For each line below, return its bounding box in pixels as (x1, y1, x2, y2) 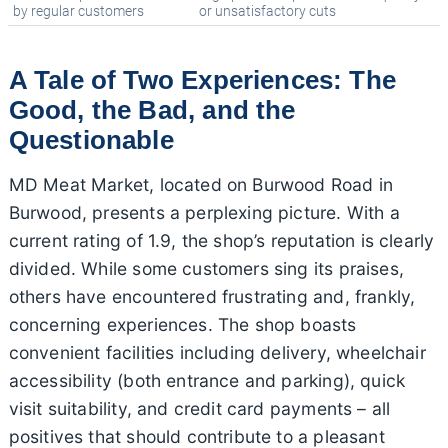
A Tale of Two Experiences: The (8, 65, 396, 94)
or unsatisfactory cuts (199, 3, 336, 21)
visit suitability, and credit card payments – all (8, 397, 391, 419)
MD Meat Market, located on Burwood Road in (8, 173, 394, 195)
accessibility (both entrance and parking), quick (8, 369, 406, 391)
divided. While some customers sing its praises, (8, 257, 404, 279)
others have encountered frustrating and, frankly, (8, 285, 416, 307)
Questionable (8, 125, 174, 154)
